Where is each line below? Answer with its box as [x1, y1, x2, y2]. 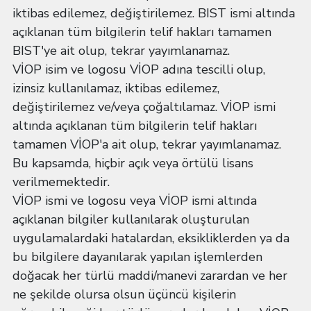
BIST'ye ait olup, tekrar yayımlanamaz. [12, 42, 230, 59]
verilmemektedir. [12, 174, 110, 190]
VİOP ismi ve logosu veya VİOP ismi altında [12, 192, 257, 209]
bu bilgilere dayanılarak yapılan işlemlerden [12, 249, 262, 265]
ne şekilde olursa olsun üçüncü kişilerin [12, 286, 236, 303]
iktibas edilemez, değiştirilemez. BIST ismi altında [12, 5, 295, 22]
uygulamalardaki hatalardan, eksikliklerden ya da [12, 230, 289, 246]
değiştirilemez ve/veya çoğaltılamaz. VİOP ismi [12, 99, 276, 115]
